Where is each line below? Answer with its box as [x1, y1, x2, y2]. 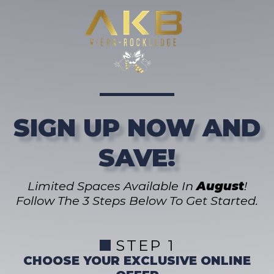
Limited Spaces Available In [27, 179, 196, 193]
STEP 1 [115, 237, 175, 254]
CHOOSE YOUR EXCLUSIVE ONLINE [23, 253, 251, 268]
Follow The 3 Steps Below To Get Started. [16, 193, 258, 208]
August [196, 179, 244, 193]
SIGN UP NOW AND [13, 113, 261, 143]
